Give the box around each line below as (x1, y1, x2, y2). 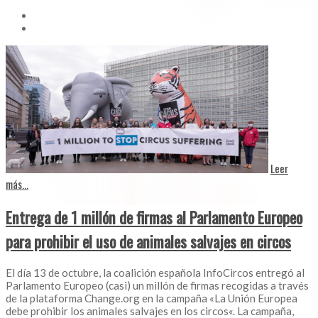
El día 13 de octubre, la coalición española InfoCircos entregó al (6, 266, 305, 280)
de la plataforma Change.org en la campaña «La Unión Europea (6, 292, 297, 305)
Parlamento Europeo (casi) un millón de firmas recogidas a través (6, 279, 309, 292)
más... (6, 175, 28, 192)
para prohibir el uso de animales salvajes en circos (6, 229, 291, 253)
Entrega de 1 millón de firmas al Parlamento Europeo (6, 204, 302, 229)
